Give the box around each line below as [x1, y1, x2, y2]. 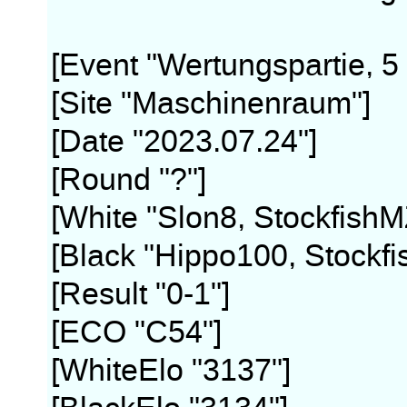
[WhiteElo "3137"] [51, 352, 292, 390]
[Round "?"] [51, 161, 207, 199]
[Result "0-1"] [51, 275, 231, 313]
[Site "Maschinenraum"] [51, 84, 372, 123]
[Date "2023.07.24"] [51, 123, 318, 161]
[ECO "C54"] [51, 313, 223, 352]
